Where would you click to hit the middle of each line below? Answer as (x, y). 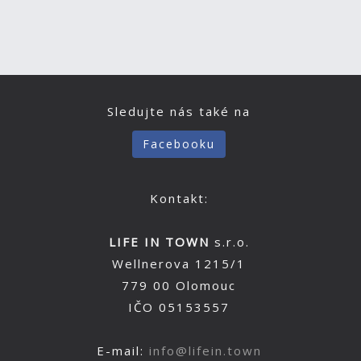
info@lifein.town (205, 351)
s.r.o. (229, 242)
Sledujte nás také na (179, 111)
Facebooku (179, 144)
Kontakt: (179, 198)
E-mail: (122, 351)
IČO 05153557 (179, 307)
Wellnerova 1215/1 (179, 263)
